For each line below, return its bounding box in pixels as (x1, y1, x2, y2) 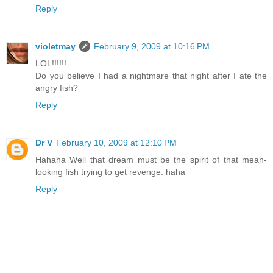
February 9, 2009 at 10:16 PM (94, 41, 210, 52)
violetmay (35, 41, 76, 52)
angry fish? (35, 83, 78, 93)
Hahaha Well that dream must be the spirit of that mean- (35, 155, 267, 165)
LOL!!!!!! (35, 58, 66, 69)
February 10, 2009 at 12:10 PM (56, 138, 177, 148)
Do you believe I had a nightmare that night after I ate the (35, 71, 267, 81)
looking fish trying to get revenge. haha (35, 167, 185, 177)
